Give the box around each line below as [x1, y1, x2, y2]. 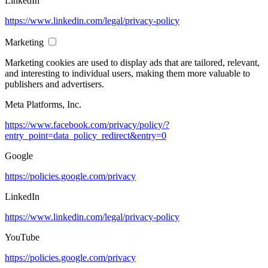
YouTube [5, 232, 39, 243]
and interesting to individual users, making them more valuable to [5, 68, 250, 79]
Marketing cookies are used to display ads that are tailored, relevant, [5, 57, 260, 68]
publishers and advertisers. [5, 79, 104, 90]
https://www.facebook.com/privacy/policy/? [5, 120, 169, 130]
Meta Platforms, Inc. [5, 99, 81, 110]
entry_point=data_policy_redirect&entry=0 [5, 130, 166, 141]
